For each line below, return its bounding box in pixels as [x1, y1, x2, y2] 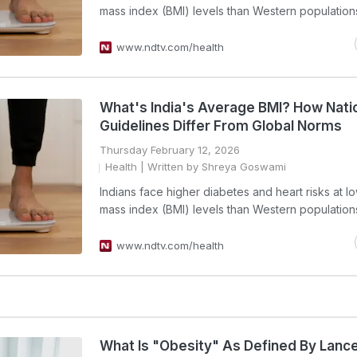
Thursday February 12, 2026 [100, 143, 240, 156]
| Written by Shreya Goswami [137, 160, 286, 173]
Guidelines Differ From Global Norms [100, 118, 342, 134]
